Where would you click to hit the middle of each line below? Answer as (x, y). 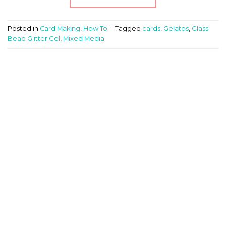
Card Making (60, 28)
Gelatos (176, 28)
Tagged (129, 28)
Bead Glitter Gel (34, 38)
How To (95, 28)
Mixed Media (84, 38)
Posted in (24, 28)
